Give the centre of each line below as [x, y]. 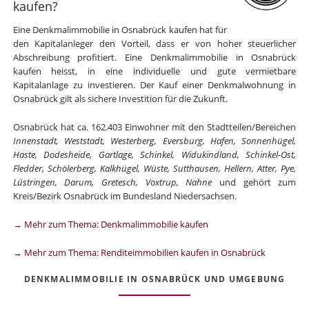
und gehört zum [254, 182]
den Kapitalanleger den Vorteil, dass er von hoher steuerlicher [154, 44]
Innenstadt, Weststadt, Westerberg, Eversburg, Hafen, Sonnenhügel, [154, 141]
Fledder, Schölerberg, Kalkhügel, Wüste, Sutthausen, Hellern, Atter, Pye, [154, 168]
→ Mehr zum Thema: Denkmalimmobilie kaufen [110, 224]
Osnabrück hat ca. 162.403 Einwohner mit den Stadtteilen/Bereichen [154, 127]
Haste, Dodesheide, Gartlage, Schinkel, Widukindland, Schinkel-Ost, [154, 154]
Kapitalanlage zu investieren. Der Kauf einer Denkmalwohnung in [154, 85]
